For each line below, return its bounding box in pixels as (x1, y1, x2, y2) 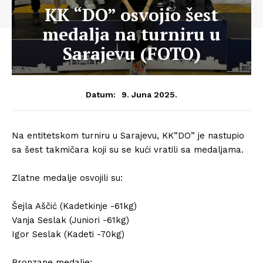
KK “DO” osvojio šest (45, 3, 218, 26)
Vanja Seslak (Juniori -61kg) (12, 215, 129, 225)
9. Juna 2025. (122, 89, 177, 99)
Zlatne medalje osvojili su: (12, 173, 123, 183)
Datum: (86, 90, 116, 99)
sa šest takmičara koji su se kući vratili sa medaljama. (12, 144, 244, 155)
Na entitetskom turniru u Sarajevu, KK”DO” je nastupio (12, 130, 244, 141)
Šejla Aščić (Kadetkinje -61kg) (12, 201, 137, 211)
